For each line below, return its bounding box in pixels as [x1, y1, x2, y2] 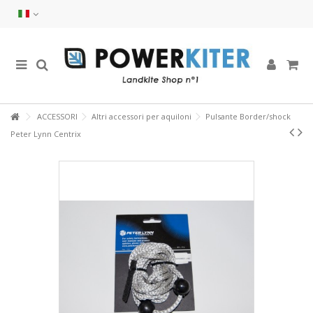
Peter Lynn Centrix [10, 129, 81, 139]
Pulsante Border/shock [205, 111, 291, 122]
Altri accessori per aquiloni [92, 111, 191, 122]
